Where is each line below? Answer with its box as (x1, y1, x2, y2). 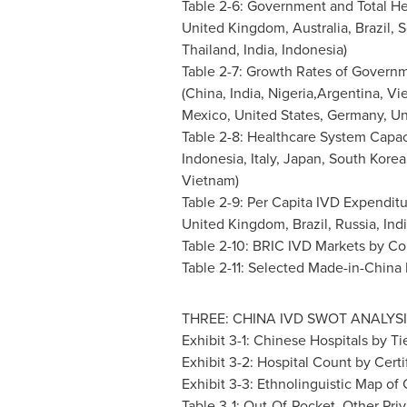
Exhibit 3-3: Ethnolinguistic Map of (181, 373, 402, 394)
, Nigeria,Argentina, (260, 83, 387, 104)
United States (233, 104, 320, 125)
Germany (326, 104, 383, 125)
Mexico (181, 104, 227, 125)
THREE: (181, 308, 233, 329)
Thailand (181, 39, 236, 60)
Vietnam (181, 170, 235, 191)
